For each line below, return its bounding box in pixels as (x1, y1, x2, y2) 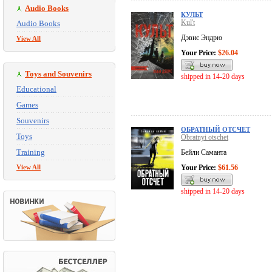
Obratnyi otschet (181, 133, 228, 142)
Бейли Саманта (181, 148, 226, 157)
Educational (16, 84, 56, 93)
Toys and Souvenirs (25, 69, 92, 78)
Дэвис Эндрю (181, 33, 222, 42)
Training (16, 148, 45, 157)
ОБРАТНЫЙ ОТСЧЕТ (181, 126, 250, 134)
